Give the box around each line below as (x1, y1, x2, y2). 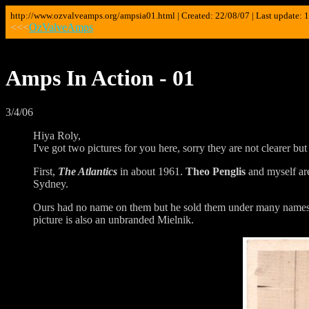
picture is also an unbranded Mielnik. (33, 213, 194, 226)
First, (33, 165, 58, 177)
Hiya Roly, (33, 129, 81, 141)
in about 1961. (117, 165, 186, 177)
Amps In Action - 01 (6, 66, 195, 91)
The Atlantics (58, 165, 117, 177)
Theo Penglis (186, 165, 246, 177)
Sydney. (33, 177, 68, 190)
